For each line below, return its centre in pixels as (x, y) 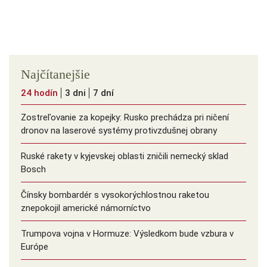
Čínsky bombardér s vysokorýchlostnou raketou (115, 195)
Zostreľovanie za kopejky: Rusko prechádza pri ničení (125, 118)
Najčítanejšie (55, 74)
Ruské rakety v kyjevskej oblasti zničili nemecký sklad (125, 156)
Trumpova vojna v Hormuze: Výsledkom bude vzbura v (127, 234)
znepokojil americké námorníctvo (86, 208)
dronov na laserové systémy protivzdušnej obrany (119, 131)
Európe (35, 247)
